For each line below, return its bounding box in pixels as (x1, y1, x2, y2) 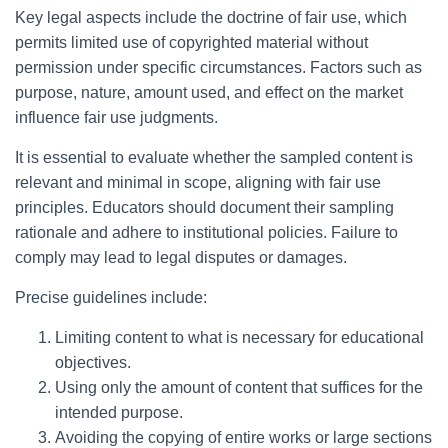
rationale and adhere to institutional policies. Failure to (15, 224, 398, 241)
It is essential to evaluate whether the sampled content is (15, 149, 413, 166)
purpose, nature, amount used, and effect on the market (15, 84, 403, 101)
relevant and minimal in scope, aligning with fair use (15, 174, 381, 191)
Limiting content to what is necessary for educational (55, 329, 424, 346)
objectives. (55, 354, 131, 371)
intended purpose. (55, 404, 183, 421)
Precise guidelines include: (15, 289, 207, 306)
